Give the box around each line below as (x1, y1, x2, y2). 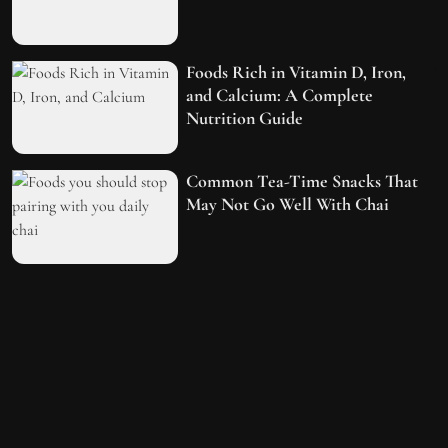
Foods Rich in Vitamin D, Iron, (186, 60, 407, 83)
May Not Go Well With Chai (186, 193, 390, 216)
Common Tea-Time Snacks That (186, 170, 419, 193)
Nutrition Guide (186, 106, 304, 129)
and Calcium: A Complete (186, 83, 374, 106)
